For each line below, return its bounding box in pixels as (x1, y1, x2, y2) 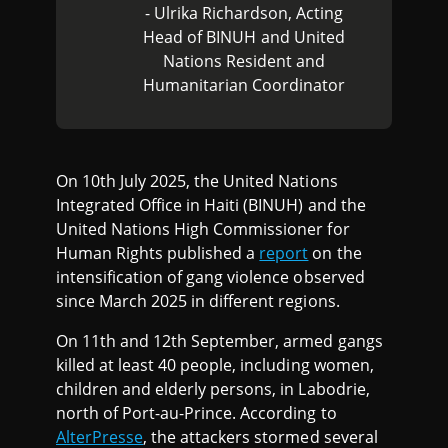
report (259, 242, 309, 265)
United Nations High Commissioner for (56, 218, 350, 241)
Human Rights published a (56, 242, 260, 265)
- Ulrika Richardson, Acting (144, 2, 344, 25)
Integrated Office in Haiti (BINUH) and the (56, 194, 366, 217)
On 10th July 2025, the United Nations (56, 170, 338, 193)
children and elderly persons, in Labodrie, (56, 378, 370, 401)
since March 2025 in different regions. (56, 290, 340, 313)
